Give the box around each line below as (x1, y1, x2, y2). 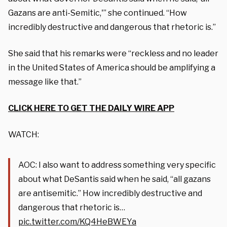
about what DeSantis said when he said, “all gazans (18, 174, 211, 184)
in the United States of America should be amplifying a (8, 62, 215, 72)
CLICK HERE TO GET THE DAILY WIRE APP (8, 103, 174, 113)
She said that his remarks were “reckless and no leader (8, 48, 218, 58)
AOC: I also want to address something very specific (18, 160, 216, 170)
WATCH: (8, 129, 39, 139)
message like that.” (8, 77, 82, 87)
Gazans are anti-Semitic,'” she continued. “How (8, 8, 187, 18)
